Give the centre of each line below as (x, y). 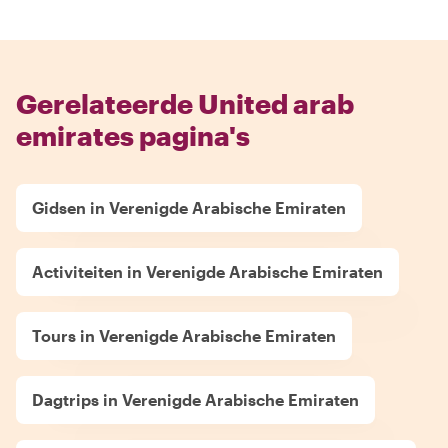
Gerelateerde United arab (185, 103)
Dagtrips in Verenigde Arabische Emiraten (195, 399)
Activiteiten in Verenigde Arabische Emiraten (207, 271)
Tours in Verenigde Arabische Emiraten (184, 335)
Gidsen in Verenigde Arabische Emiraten (189, 207)
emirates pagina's (133, 135)
